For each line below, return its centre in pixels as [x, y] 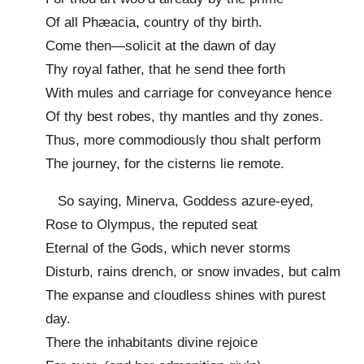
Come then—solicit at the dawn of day [161, 46]
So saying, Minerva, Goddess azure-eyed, [180, 201]
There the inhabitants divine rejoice [152, 343]
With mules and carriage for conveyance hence [188, 93]
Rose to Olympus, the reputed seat [152, 225]
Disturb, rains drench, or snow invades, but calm [193, 272]
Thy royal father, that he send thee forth [165, 70]
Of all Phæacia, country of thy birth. [154, 23]
